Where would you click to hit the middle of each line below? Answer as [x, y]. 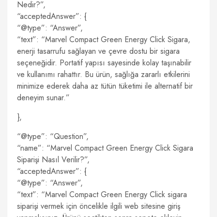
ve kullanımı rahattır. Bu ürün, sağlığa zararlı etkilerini [103, 74]
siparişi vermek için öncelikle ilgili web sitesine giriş [99, 206]
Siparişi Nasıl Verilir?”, [53, 160]
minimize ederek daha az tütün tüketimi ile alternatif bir [105, 86]
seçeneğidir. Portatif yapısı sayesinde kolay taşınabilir [104, 63]
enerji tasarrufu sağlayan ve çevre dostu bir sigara [98, 51]
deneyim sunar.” [43, 98]
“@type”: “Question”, [53, 136]
